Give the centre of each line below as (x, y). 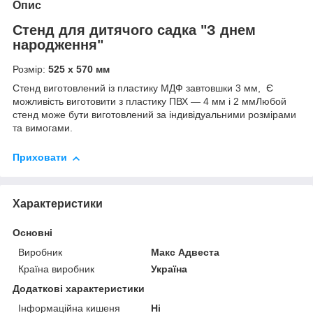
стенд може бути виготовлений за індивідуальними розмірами (154, 115)
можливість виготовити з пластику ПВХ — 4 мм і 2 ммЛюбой (150, 102)
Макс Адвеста (185, 252)
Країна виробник (56, 269)
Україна (169, 269)
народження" (58, 44)
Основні (32, 232)
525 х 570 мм (78, 70)
